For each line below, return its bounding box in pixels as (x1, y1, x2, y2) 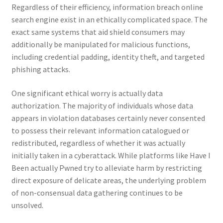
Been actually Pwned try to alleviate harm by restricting (11, 162, 202, 173)
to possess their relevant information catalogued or (11, 125, 189, 135)
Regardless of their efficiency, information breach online (11, 1, 203, 12)
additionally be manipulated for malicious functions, (11, 39, 190, 49)
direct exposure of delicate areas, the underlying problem (11, 175, 206, 185)
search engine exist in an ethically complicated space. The (11, 14, 208, 24)
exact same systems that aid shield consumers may (11, 26, 185, 37)
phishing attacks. (11, 64, 70, 74)
